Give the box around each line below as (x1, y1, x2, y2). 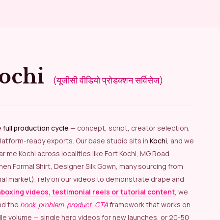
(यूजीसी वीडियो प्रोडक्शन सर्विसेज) (52, 74, 164, 86)
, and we (167, 136, 194, 145)
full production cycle (3, 123, 69, 133)
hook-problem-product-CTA (20, 199, 108, 209)
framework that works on (108, 199, 191, 209)
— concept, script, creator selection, (69, 123, 190, 133)
